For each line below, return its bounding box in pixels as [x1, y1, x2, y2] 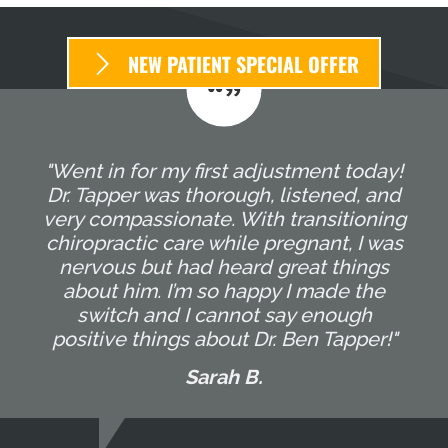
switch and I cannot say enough [76, 303, 372, 328]
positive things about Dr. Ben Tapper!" [51, 327, 397, 352]
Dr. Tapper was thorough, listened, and [47, 183, 401, 208]
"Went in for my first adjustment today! [45, 159, 403, 184]
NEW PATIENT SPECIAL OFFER [128, 49, 359, 80]
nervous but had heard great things [59, 255, 389, 280]
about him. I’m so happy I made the [63, 279, 385, 304]
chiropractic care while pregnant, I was [45, 231, 403, 256]
